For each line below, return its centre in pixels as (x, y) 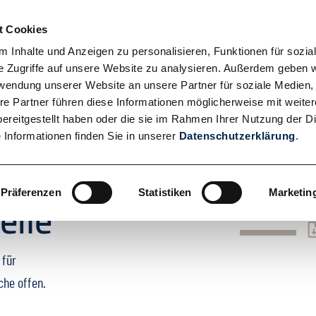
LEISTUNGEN (245, 56)
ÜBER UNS (153, 56)
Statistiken (165, 192)
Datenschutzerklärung (237, 136)
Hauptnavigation (162, 36)
